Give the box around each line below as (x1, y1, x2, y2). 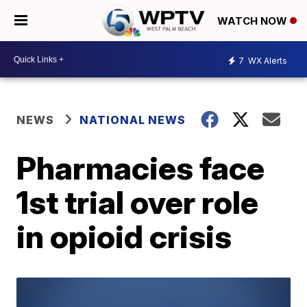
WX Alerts (246, 55, 287, 66)
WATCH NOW (217, 14, 290, 28)
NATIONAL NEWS (79, 113, 186, 127)
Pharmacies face (16, 149, 265, 187)
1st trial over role (16, 183, 259, 221)
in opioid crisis (16, 217, 232, 256)
